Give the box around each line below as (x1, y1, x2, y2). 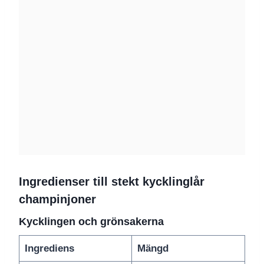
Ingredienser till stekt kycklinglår (19, 175, 204, 189)
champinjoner (19, 193, 96, 206)
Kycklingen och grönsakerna (19, 216, 164, 228)
